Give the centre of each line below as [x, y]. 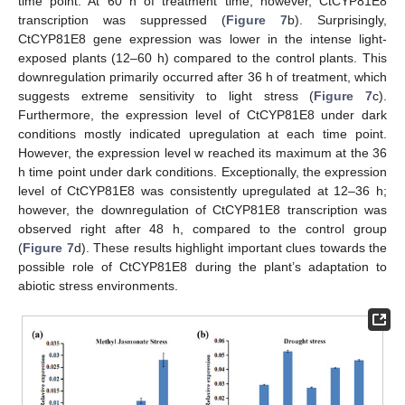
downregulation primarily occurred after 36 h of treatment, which [202, 76]
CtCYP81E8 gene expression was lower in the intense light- [202, 38]
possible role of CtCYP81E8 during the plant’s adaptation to [202, 266]
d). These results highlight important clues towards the [230, 247]
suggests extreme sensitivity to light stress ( [166, 95]
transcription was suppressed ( [122, 19]
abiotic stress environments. [98, 285]
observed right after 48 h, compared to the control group [202, 228]
